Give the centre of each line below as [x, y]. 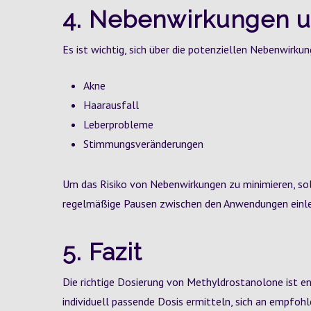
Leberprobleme [118, 124]
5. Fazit [102, 252]
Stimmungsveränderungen [143, 144]
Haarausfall [111, 105]
